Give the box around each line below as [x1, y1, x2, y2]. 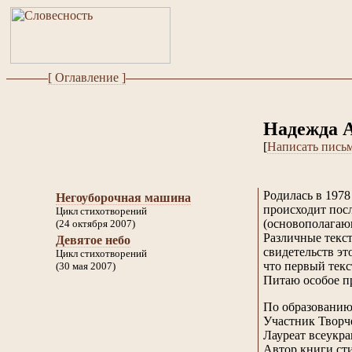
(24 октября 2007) [56, 218, 135, 229]
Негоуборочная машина [56, 191, 191, 204]
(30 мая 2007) [56, 260, 115, 272]
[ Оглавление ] [47, 71, 126, 84]
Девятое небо [56, 233, 130, 247]
